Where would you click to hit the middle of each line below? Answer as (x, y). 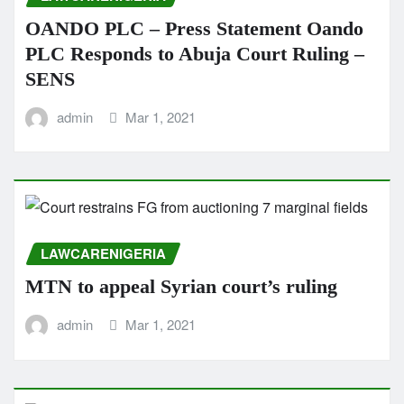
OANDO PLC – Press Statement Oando (194, 28)
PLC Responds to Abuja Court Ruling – (195, 53)
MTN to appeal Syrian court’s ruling (181, 286)
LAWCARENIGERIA (103, 254)
